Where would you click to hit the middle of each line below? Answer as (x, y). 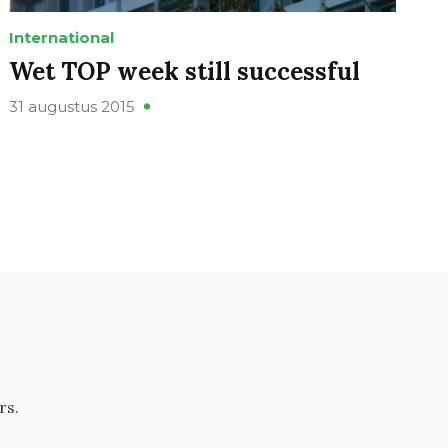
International (62, 38)
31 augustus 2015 (72, 107)
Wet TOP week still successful (185, 72)
